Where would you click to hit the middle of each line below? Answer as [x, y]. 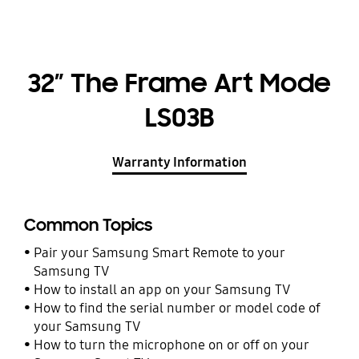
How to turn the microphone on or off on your [172, 345]
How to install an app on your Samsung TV [162, 289]
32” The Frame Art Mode [179, 83]
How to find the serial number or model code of [177, 308]
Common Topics [88, 225]
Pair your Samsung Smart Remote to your [160, 252]
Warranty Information [179, 163]
